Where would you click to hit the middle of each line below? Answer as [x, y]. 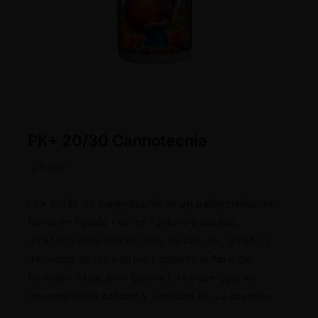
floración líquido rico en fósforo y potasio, [134, 221]
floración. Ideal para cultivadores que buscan [142, 277]
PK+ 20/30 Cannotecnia [117, 141]
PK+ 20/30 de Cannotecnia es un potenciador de [151, 203]
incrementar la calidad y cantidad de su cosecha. [151, 295]
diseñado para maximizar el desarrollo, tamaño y [150, 240]
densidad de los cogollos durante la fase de [139, 258]
